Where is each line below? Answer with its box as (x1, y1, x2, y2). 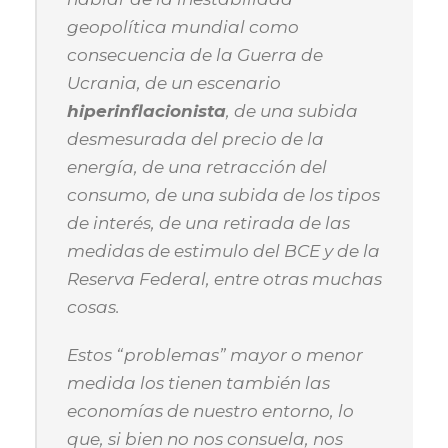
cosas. (67, 297, 120, 317)
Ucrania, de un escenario (67, 73, 281, 93)
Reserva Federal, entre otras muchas (67, 269, 382, 289)
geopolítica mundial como (67, 17, 299, 37)
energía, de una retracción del (67, 157, 327, 177)
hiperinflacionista (67, 101, 226, 121)
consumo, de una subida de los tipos (67, 185, 380, 205)
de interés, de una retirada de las (67, 213, 350, 233)
